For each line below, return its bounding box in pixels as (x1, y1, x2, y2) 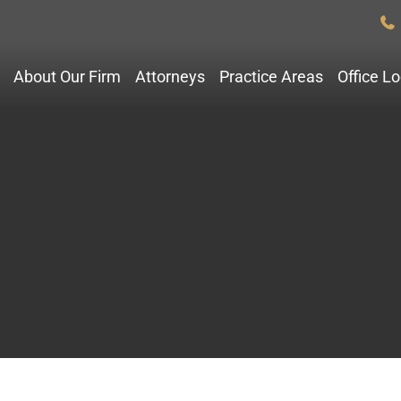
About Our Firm (13, 67, 121, 87)
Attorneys (135, 67, 205, 87)
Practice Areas (219, 67, 323, 87)
